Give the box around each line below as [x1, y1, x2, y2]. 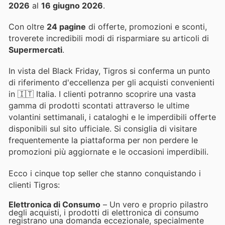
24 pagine [47, 22, 86, 32]
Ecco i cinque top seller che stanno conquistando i [9, 168, 201, 178]
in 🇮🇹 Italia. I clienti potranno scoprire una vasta [9, 89, 196, 99]
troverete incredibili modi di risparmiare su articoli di [9, 33, 209, 44]
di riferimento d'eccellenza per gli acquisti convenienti [9, 77, 214, 88]
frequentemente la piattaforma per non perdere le [9, 135, 198, 146]
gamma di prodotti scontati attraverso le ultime [9, 100, 189, 111]
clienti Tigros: [9, 179, 60, 190]
